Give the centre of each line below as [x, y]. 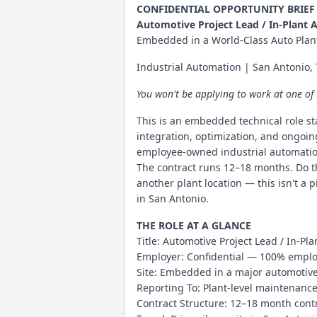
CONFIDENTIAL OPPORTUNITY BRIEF [226, 9]
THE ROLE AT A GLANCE [194, 225]
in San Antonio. [173, 198]
